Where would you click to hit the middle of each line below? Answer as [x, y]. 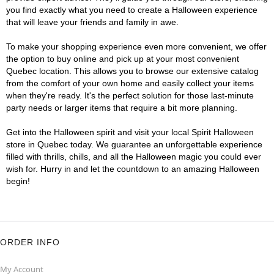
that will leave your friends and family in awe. [92, 22]
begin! [18, 181]
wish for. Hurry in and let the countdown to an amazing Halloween [133, 169]
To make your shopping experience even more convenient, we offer [136, 46]
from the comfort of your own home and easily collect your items [130, 83]
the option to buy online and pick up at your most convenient [123, 59]
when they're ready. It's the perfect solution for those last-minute [130, 95]
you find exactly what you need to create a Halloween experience [132, 10]
